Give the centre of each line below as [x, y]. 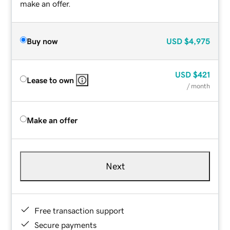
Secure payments [66, 225]
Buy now [42, 41]
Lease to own [51, 80]
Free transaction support [80, 210]
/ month [198, 86]
